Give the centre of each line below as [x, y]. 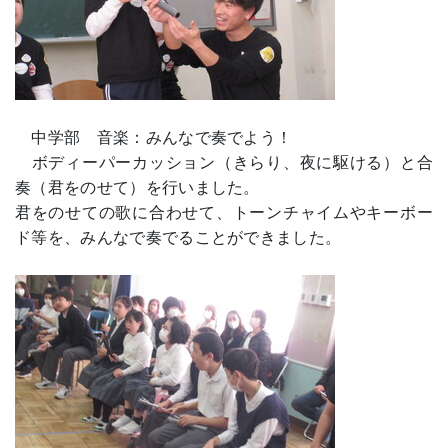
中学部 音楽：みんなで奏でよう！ [154, 138]
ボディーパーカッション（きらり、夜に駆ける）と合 [224, 163]
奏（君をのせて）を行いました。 [137, 188]
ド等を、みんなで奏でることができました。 [178, 238]
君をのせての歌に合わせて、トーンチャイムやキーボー [224, 213]
